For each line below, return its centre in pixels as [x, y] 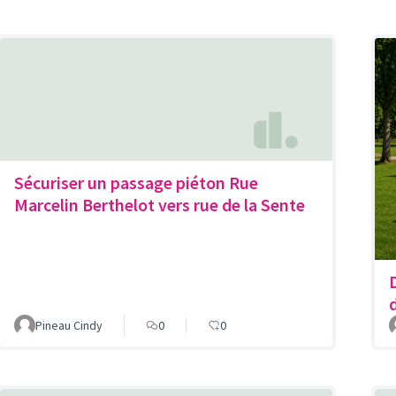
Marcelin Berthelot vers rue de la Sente [160, 204]
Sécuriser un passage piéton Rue [136, 182]
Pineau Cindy [69, 325]
